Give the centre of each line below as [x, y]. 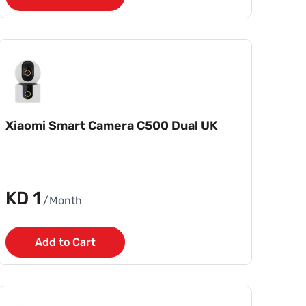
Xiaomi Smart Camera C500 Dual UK [112, 125]
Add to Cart [66, 242]
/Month [63, 200]
